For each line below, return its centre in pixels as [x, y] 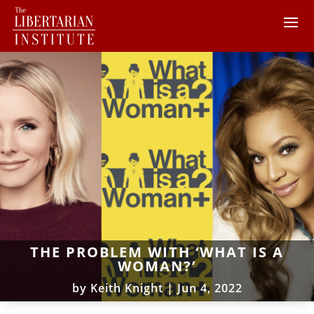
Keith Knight [127, 288]
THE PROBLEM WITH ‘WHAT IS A [157, 252]
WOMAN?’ [157, 266]
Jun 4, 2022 [210, 288]
